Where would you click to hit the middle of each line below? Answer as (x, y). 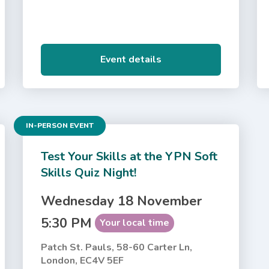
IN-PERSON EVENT (60, 125)
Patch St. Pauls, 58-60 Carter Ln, (117, 247)
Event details (131, 59)
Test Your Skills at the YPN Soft (129, 156)
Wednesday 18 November (122, 201)
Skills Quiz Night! (89, 172)
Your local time (135, 222)
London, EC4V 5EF (83, 260)
